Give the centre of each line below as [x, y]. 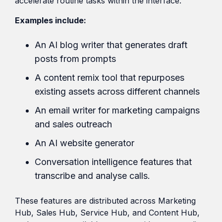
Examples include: [51, 20]
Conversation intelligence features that [113, 162]
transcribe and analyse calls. [92, 175]
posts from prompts [75, 58]
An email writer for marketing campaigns [117, 110]
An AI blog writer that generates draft [111, 45]
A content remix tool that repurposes [110, 77]
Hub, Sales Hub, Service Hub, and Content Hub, [107, 212]
